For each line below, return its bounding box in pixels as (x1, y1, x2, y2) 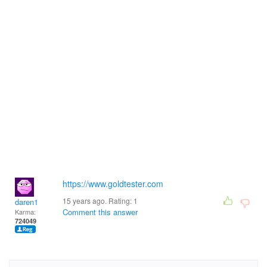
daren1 (15, 196, 38, 207)
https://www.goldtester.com (63, 178, 163, 190)
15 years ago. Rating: (63, 195, 133, 206)
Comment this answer (63, 206, 138, 218)
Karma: (15, 207, 36, 216)
